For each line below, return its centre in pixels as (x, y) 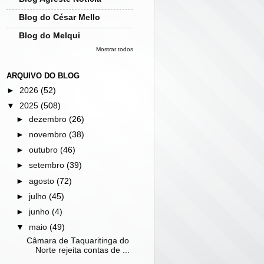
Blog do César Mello (60, 18)
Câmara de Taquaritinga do (77, 240)
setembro (48, 166)
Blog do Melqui (49, 35)
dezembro (49, 119)
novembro (49, 135)
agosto (43, 181)
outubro (45, 150)
